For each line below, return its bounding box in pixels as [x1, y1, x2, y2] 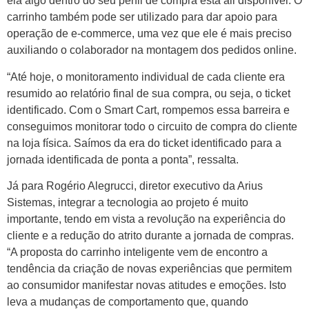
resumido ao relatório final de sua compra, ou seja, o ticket [7, 87, 290, 99]
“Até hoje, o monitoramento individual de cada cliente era [7, 70, 285, 83]
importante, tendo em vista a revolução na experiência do [7, 213, 286, 226]
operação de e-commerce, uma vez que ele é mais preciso [7, 28, 292, 40]
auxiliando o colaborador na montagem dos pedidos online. [7, 44, 297, 57]
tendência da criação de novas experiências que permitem [7, 263, 292, 275]
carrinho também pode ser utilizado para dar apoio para [7, 11, 277, 23]
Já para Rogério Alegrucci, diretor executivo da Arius [7, 180, 263, 192]
